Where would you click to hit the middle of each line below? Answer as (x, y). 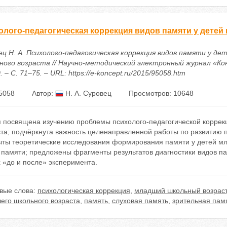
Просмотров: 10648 (161, 93)
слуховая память (140, 201)
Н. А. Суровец (87, 93)
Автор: (43, 93)
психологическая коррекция (84, 191)
